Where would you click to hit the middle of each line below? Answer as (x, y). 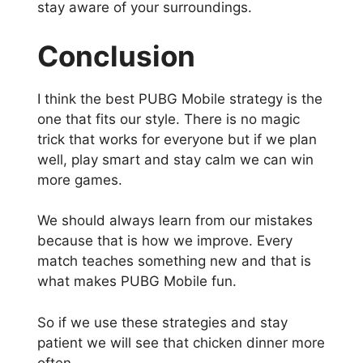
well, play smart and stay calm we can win (175, 159)
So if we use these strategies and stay (162, 322)
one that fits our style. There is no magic (169, 119)
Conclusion (116, 56)
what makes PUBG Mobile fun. (137, 282)
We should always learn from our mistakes (175, 221)
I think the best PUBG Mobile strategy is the (180, 98)
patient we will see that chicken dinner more (181, 342)
